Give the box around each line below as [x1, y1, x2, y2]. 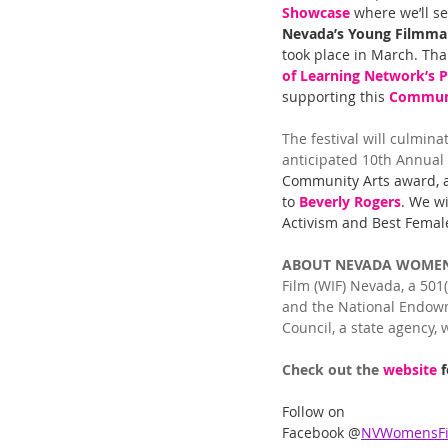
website [383, 360, 441, 380]
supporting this [282, 87, 389, 107]
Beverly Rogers [299, 192, 401, 212]
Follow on [282, 402, 349, 422]
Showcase [282, 3, 350, 23]
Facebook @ [282, 423, 361, 443]
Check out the [282, 360, 383, 380]
